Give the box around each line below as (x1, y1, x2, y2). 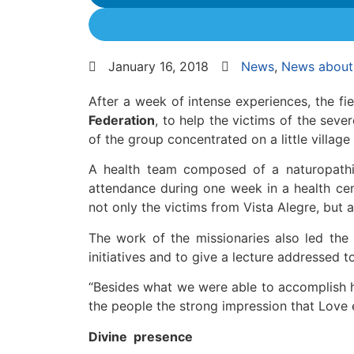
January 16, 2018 (108, 58, 209, 74)
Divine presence (88, 328, 193, 345)
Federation (88, 112, 155, 128)
